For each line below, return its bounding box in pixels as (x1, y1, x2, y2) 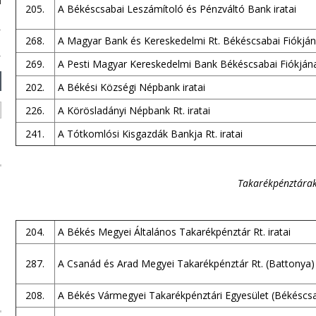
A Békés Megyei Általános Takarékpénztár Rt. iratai (57, 225, 291, 238)
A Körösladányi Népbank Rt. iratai (57, 104, 210, 117)
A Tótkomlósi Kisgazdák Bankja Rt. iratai (57, 127, 243, 140)
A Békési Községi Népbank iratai (57, 80, 205, 94)
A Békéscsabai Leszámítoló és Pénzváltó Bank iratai (57, 2, 296, 16)
